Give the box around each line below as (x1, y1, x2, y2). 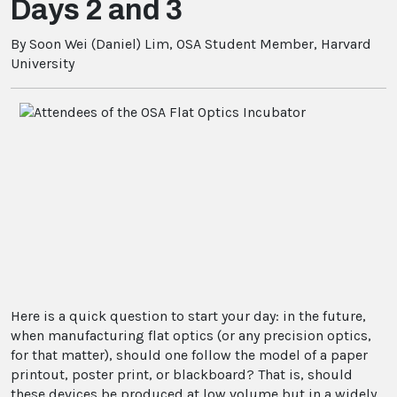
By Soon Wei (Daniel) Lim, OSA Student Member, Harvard (11, 35, 371, 52)
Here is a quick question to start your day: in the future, (11, 307, 366, 324)
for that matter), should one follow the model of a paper (11, 346, 368, 363)
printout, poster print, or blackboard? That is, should (11, 366, 353, 383)
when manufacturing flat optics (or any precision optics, (11, 327, 371, 344)
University (11, 55, 74, 72)
